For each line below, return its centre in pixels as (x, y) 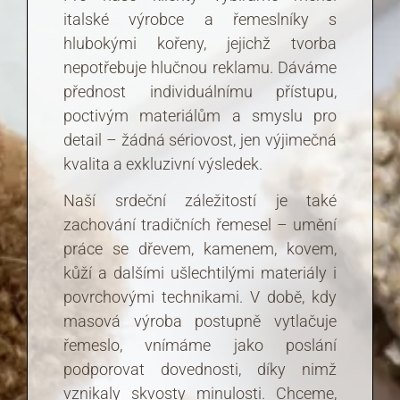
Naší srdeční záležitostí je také (200, 201)
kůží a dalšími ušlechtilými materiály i (200, 273)
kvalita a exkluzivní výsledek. (163, 163)
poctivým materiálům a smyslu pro (200, 115)
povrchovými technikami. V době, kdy (200, 297)
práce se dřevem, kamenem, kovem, (200, 249)
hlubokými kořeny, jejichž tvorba (200, 43)
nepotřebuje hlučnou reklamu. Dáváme (200, 67)
